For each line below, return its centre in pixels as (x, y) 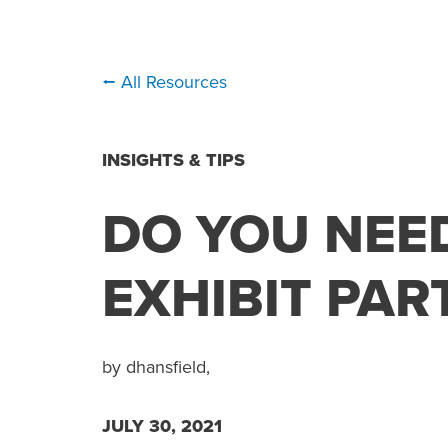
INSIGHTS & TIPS (173, 159)
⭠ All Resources (164, 82)
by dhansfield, (156, 366)
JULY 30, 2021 (162, 425)
